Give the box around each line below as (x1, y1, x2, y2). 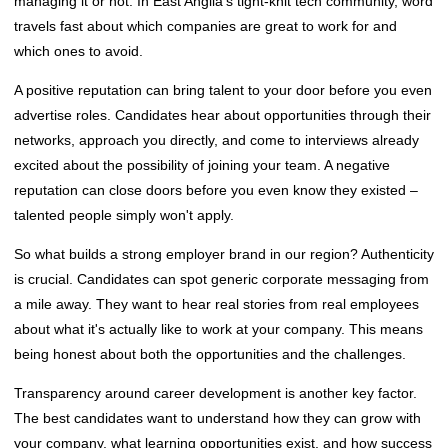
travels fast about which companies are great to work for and (14, 17, 397, 34)
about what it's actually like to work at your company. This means (14, 320, 423, 337)
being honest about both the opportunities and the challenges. (14, 345, 406, 362)
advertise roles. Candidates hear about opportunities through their (14, 106, 431, 123)
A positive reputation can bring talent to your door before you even (14, 81, 432, 98)
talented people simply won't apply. (14, 206, 234, 223)
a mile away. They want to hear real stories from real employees (14, 295, 419, 312)
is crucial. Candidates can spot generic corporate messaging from (14, 270, 429, 287)
